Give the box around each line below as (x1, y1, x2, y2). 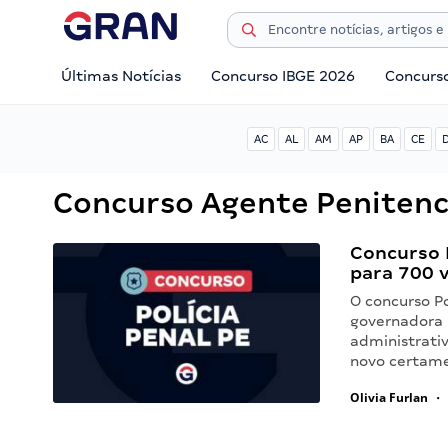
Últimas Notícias (61, 68, 181, 84)
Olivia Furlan (350, 389, 429, 406)
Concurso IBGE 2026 (211, 68, 356, 84)
